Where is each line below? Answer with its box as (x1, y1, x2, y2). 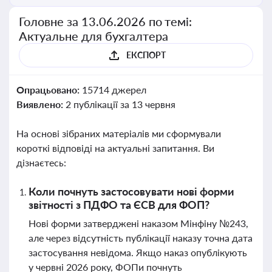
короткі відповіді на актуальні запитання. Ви (16, 142, 214, 154)
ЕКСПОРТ (126, 50, 166, 60)
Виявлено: (16, 98, 66, 110)
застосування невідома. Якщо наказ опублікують (29, 246, 247, 258)
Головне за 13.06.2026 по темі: (19, 14, 192, 29)
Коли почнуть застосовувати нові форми (29, 185, 234, 198)
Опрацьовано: (16, 84, 82, 95)
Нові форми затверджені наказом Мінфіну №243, (29, 217, 248, 229)
